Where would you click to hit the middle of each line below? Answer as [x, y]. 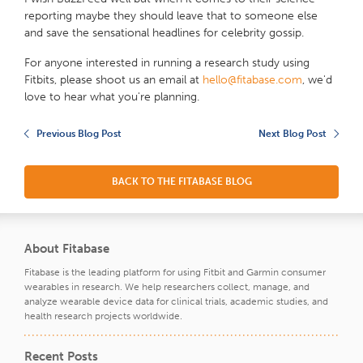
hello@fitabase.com [252, 80]
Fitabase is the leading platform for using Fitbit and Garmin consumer [175, 273]
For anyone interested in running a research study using [167, 63]
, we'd [317, 80]
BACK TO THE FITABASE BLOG [181, 182]
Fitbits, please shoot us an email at [112, 80]
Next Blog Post [293, 134]
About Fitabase [67, 249]
